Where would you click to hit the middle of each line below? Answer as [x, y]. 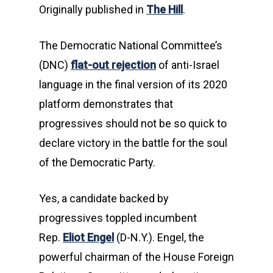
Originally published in [93, 9]
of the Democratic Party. [97, 162]
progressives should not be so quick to [133, 123]
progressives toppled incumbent [118, 218]
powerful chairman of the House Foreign [136, 257]
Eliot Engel [88, 237]
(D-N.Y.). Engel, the [159, 237]
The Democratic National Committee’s [131, 45]
